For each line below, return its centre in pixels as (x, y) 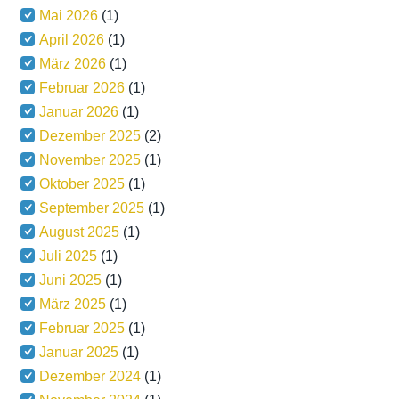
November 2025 (90, 160)
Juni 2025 (71, 280)
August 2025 (80, 232)
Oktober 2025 (82, 184)
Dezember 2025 (90, 136)
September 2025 (92, 208)
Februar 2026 (82, 88)
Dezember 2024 (90, 376)
